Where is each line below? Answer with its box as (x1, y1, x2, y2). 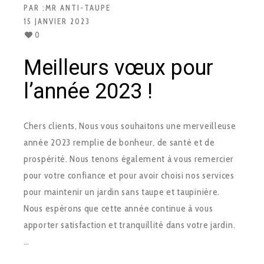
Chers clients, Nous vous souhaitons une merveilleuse (24, 120, 236, 131)
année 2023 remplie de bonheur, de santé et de (24, 136, 215, 148)
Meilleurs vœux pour (24, 55, 213, 80)
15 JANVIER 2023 (24, 16, 90, 26)
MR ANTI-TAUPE (45, 3, 111, 12)
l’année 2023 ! (24, 79, 153, 104)
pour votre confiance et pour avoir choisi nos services (24, 169, 235, 181)
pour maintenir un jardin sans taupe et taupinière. (24, 186, 220, 197)
